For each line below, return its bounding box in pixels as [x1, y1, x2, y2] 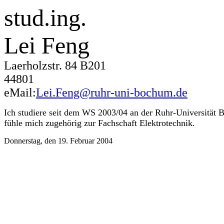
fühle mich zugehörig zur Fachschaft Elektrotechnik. [4, 118, 195, 128]
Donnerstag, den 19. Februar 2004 [4, 136, 112, 145]
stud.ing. [4, 4, 86, 31]
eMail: [4, 86, 36, 99]
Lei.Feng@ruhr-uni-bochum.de [36, 86, 187, 99]
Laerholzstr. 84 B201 [4, 59, 106, 72]
